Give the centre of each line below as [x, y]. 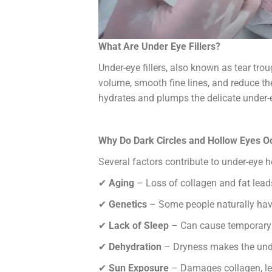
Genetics [128, 205]
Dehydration [135, 247]
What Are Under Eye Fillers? [159, 47]
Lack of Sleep [139, 226]
